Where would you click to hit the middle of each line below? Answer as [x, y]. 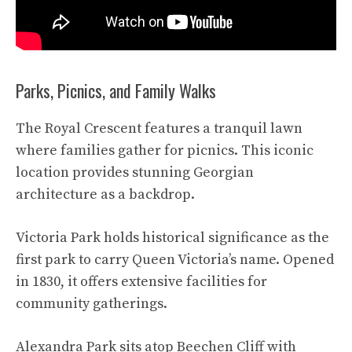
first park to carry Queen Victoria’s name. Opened [175, 259]
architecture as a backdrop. [105, 194]
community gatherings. [92, 303]
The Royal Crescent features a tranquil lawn [159, 128]
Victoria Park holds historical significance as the [172, 237]
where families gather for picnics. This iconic [165, 150]
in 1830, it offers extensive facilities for [141, 281]
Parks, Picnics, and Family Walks [116, 90]
